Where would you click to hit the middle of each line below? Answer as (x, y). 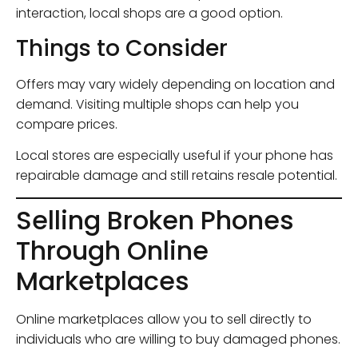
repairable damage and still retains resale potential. (177, 176)
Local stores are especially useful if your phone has (175, 156)
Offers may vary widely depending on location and (175, 84)
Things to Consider (122, 48)
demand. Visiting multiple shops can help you (157, 104)
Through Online (112, 250)
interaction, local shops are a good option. (149, 14)
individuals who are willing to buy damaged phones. (178, 339)
